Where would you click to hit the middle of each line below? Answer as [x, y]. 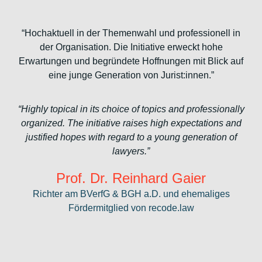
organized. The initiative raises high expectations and [131, 123]
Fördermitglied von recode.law [131, 208]
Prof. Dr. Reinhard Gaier [131, 178]
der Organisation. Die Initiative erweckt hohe [131, 47]
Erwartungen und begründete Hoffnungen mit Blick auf [131, 61]
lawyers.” [131, 151]
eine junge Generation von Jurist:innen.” [131, 75]
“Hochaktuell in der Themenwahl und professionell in [131, 33]
